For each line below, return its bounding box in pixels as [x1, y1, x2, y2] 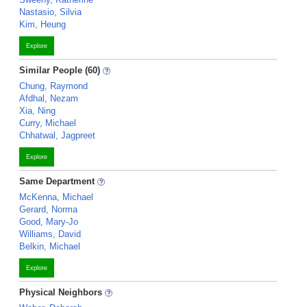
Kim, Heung [19, 19, 66, 29]
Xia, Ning [19, 106, 56, 116]
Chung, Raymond [19, 81, 88, 91]
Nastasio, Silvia [19, 7, 82, 17]
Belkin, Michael [19, 241, 80, 251]
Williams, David [19, 229, 81, 239]
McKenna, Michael [19, 192, 93, 202]
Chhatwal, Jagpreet [19, 130, 95, 140]
